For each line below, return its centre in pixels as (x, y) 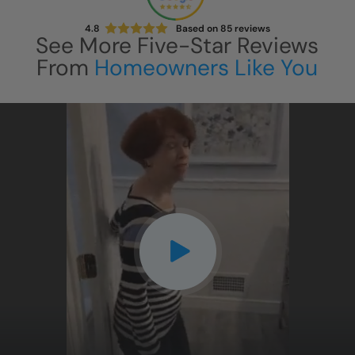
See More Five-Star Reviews (177, 46)
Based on (198, 29)
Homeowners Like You (206, 68)
